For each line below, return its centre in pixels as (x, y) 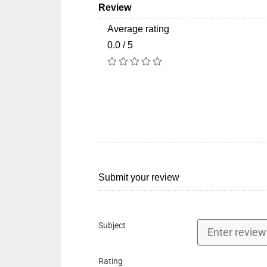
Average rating (138, 29)
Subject (112, 225)
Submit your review (139, 177)
